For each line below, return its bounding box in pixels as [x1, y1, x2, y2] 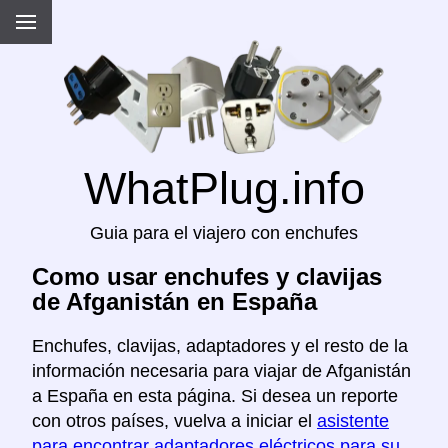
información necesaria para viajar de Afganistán [32, 361, 411, 382]
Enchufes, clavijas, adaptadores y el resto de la [32, 336, 408, 357]
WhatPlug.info [83, 163, 365, 214]
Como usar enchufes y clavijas [32, 263, 382, 291]
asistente [317, 411, 389, 432]
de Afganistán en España [32, 288, 317, 316]
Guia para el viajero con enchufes [90, 223, 358, 244]
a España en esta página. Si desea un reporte [32, 386, 398, 407]
